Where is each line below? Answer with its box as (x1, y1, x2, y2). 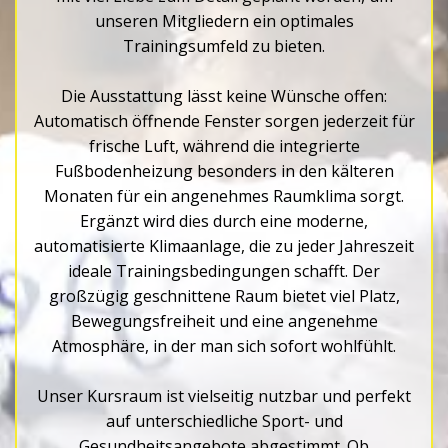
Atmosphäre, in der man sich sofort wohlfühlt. (52, 335, 396, 357)
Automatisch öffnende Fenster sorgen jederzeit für (33, 110, 415, 132)
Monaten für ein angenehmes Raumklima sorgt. (44, 185, 404, 207)
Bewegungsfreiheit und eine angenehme (70, 310, 378, 332)
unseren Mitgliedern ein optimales (94, 10, 354, 32)
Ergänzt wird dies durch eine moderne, (80, 210, 368, 232)
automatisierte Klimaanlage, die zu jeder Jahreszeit (34, 235, 414, 257)
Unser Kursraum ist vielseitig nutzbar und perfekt (37, 385, 411, 407)
